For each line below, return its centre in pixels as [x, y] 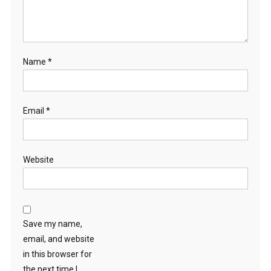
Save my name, [52, 224]
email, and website [58, 239]
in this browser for [57, 254]
